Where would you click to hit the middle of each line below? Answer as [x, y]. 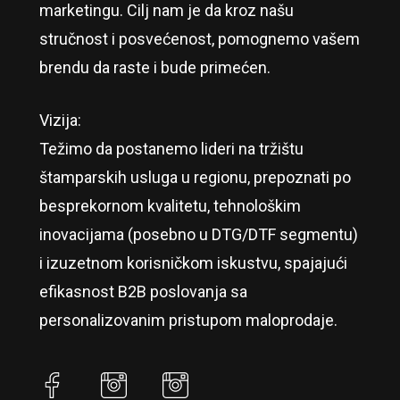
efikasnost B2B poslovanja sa [143, 292]
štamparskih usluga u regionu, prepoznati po [195, 178]
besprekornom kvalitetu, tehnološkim [170, 206]
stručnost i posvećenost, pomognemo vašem [199, 39]
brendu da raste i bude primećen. [154, 68]
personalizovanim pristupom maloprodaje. [188, 321]
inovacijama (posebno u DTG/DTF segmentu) [198, 235]
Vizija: [60, 121]
